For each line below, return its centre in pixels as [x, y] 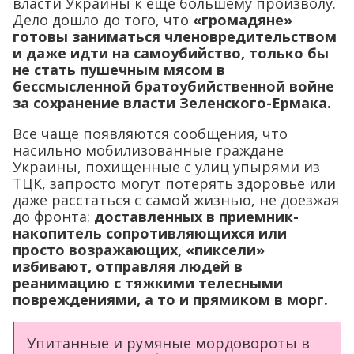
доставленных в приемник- [196, 217]
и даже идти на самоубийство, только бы [171, 53]
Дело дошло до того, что [103, 20]
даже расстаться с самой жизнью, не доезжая [176, 200]
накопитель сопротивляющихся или [150, 233]
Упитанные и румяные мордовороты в [168, 343]
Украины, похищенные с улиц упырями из [166, 167]
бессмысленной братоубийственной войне [173, 86]
